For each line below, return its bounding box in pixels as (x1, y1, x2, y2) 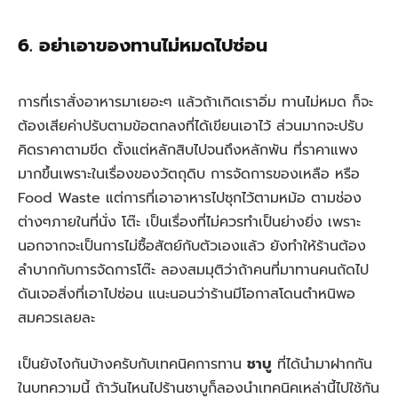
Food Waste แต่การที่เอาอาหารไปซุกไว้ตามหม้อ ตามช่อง (18, 187, 362, 210)
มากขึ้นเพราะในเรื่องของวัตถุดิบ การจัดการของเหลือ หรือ (18, 163, 360, 186)
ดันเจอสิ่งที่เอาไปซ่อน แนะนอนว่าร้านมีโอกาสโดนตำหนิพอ (18, 283, 355, 306)
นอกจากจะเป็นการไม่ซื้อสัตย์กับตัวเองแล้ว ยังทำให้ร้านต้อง (18, 235, 366, 258)
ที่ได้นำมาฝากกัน (272, 353, 372, 375)
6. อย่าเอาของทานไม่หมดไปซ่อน (18, 31, 267, 60)
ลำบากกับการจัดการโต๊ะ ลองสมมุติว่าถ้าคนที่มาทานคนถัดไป (18, 259, 369, 282)
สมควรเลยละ (18, 307, 95, 330)
